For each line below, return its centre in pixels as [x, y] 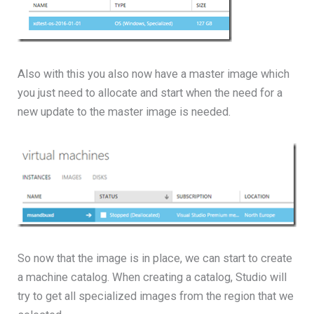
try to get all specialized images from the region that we [156, 296]
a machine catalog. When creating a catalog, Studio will [152, 278]
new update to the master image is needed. [124, 111]
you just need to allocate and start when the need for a [150, 93]
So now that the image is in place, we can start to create [155, 259]
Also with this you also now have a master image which [154, 74]
